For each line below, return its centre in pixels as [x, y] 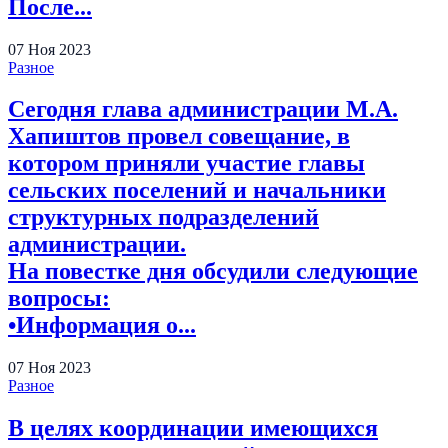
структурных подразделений [163, 217]
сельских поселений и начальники [197, 190]
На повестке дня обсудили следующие [213, 271]
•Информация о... [102, 325]
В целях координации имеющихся [193, 428]
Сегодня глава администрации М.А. [203, 109]
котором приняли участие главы [186, 163]
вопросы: [59, 298]
